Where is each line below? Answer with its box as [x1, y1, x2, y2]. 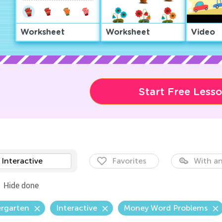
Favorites [111, 156, 146, 166]
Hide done [3, 180, 39, 191]
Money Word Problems [123, 203, 208, 213]
